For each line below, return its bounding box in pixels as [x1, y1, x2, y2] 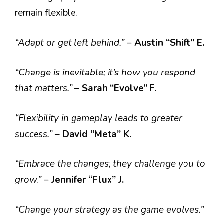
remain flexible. [15, 6, 77, 19]
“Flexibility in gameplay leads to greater [15, 111, 182, 125]
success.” [15, 127, 55, 141]
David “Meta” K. [62, 127, 131, 141]
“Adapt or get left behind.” [15, 36, 127, 49]
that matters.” [15, 82, 74, 95]
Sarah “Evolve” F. [82, 82, 156, 95]
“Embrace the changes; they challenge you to [15, 157, 205, 170]
